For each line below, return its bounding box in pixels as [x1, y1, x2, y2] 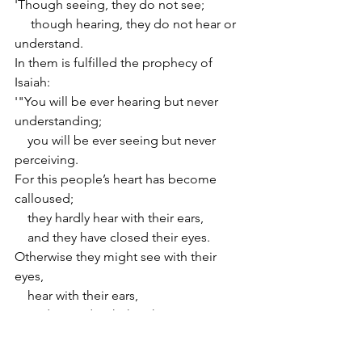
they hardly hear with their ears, [15, 209, 204, 225]
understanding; [15, 112, 102, 128]
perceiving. [15, 151, 78, 167]
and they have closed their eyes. [15, 229, 210, 245]
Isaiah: [15, 74, 50, 90]
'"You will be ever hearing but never [15, 93, 221, 109]
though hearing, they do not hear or [15, 15, 239, 32]
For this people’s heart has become [15, 170, 220, 187]
